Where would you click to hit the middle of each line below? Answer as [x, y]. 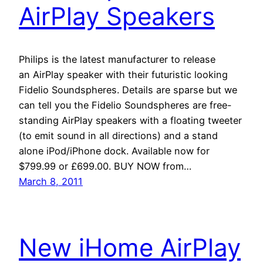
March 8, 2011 [51, 182]
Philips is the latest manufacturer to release [117, 60]
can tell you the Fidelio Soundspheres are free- [125, 105]
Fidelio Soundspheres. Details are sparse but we [128, 90]
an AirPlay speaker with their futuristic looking [123, 75]
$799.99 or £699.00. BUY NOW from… [105, 166]
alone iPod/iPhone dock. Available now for [114, 151]
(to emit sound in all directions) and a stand [118, 136]
